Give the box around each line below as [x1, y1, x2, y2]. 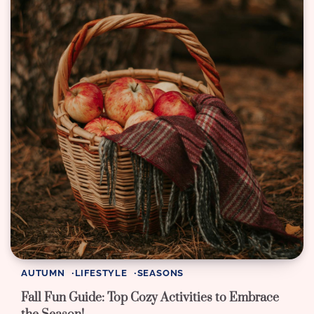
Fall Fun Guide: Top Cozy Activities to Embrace [21, 289, 279, 306]
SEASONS [137, 268, 184, 279]
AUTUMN [21, 268, 65, 279]
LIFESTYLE [74, 268, 128, 279]
